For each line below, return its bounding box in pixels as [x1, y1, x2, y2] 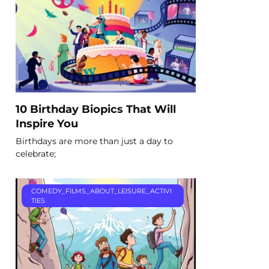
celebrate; [16, 148, 56, 159]
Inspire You [16, 116, 78, 130]
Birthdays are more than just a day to [16, 135, 173, 147]
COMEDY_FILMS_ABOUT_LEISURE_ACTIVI [31, 187, 172, 196]
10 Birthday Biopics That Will [16, 102, 176, 115]
